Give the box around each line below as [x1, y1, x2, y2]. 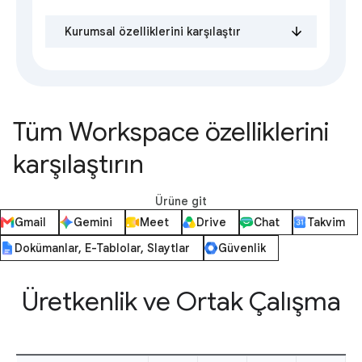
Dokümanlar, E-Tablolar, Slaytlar [15, 241, 191, 256]
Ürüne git [155, 194, 207, 209]
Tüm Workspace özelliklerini [13, 116, 329, 149]
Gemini [74, 215, 112, 230]
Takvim [307, 215, 345, 230]
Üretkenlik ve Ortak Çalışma [21, 285, 341, 318]
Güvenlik [218, 241, 266, 256]
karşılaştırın [13, 148, 144, 181]
